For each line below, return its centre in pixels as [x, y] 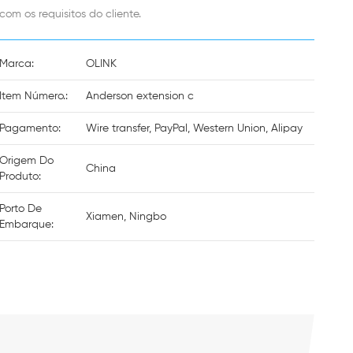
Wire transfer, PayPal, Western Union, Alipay [194, 128]
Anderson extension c [139, 96]
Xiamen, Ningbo [126, 217]
